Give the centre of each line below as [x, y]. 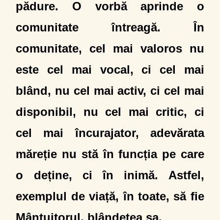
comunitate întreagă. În [110, 27]
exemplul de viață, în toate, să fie [110, 196]
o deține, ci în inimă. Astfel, [110, 175]
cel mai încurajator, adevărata [110, 133]
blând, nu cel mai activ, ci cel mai [110, 91]
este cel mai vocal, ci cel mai [110, 69]
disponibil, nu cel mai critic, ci [110, 112]
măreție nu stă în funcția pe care [110, 154]
